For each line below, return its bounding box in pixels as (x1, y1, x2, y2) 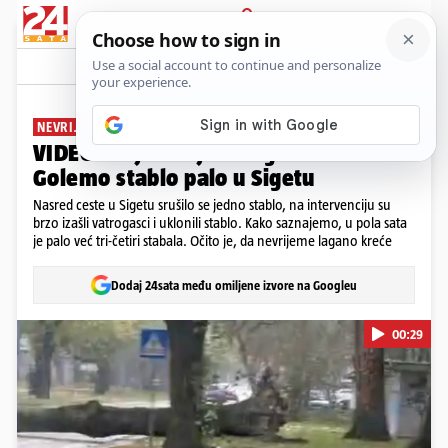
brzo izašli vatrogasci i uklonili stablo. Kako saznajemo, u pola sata (33, 214, 407, 231)
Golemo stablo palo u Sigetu (33, 164, 315, 191)
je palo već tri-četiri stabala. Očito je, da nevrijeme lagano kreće (33, 232, 392, 249)
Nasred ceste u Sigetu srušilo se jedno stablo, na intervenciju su (33, 196, 391, 213)
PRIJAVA (232, 32, 263, 42)
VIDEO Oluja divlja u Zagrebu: (33, 139, 330, 166)
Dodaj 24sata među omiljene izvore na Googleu (111, 277, 357, 293)
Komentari (342, 58, 403, 74)
